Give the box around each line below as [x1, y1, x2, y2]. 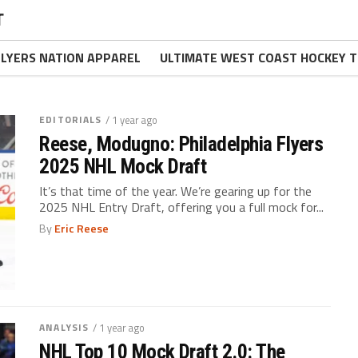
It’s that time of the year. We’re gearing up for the [39, 181, 312, 201]
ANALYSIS [39, 319, 89, 335]
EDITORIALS [39, 112, 102, 127]
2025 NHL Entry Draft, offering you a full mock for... [39, 197, 324, 217]
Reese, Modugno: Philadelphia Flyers [39, 132, 324, 156]
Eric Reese [54, 220, 109, 237]
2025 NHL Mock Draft [39, 154, 207, 178]
